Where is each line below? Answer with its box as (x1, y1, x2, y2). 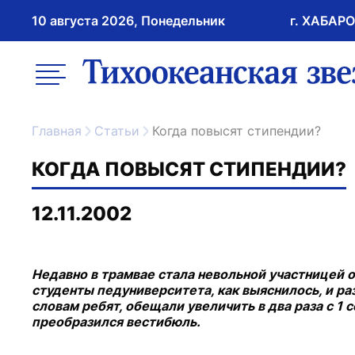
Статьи (104, 123, 139, 139)
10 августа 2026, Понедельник (32, 13, 225, 29)
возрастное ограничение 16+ (78, 46, 261, 62)
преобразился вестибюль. (32, 314, 200, 330)
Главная (39, 123, 82, 139)
